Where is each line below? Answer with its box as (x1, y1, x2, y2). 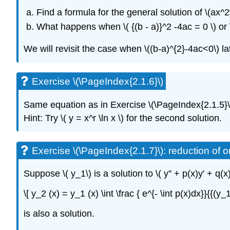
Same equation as (24, 99, 101, 110)
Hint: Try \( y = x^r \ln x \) (24, 112, 124, 123)
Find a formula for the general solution (36, 7, 192, 17)
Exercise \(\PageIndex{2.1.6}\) (32, 75, 163, 87)
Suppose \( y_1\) (24, 168, 91, 179)
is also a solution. (24, 208, 94, 219)
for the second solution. (126, 112, 222, 123)
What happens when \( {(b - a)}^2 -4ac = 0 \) (36, 22, 216, 32)
